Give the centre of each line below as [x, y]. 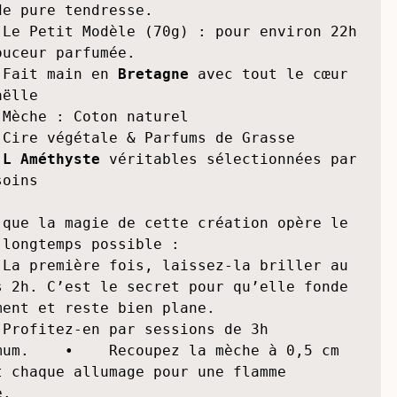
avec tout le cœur [269, 163]
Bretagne [154, 163]
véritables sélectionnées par [234, 248]
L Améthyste [56, 248]
